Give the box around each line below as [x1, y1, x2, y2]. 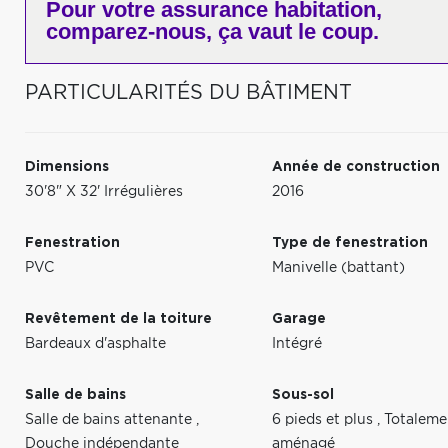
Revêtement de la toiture [25, 312, 212, 326]
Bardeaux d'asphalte [25, 337, 166, 351]
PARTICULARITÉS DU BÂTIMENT [25, 83, 352, 103]
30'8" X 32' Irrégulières [25, 185, 183, 199]
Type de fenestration [272, 236, 429, 250]
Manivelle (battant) [272, 261, 406, 275]
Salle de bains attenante [25, 413, 196, 427]
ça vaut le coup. [212, 19, 379, 44]
